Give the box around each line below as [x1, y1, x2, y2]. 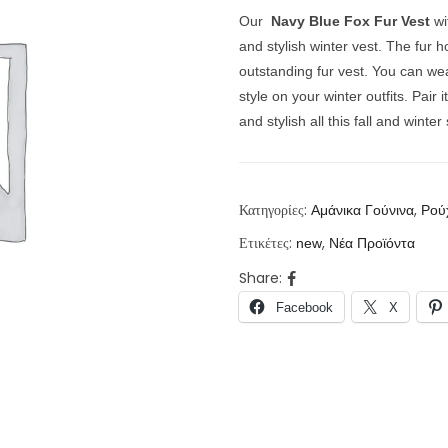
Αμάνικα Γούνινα [311, 202, 414, 218]
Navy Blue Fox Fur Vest [267, 13, 430, 29]
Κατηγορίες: [239, 200, 311, 220]
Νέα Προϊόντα [329, 235, 415, 251]
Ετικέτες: [239, 233, 296, 253]
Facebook [276, 300, 333, 315]
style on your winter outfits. [239, 88, 412, 104]
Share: [239, 268, 282, 288]
